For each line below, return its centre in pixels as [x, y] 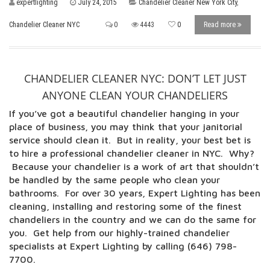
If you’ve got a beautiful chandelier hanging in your [124, 113]
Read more [221, 25]
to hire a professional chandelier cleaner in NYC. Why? [132, 153]
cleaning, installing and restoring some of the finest [125, 206]
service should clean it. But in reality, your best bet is [130, 140]
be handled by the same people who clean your [115, 180]
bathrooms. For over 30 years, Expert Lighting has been [135, 193]
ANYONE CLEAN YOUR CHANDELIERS [135, 95]
